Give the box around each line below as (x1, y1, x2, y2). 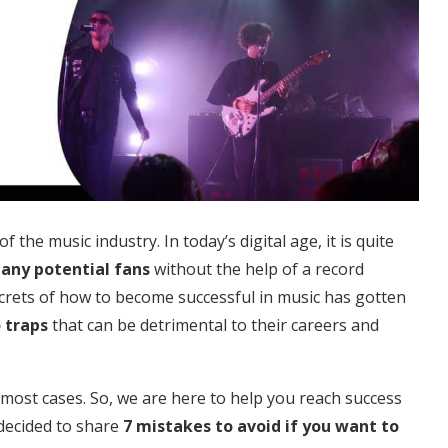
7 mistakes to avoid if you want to (123, 414, 399, 437)
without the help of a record (150, 257, 364, 280)
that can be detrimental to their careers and (48, 313, 379, 336)
